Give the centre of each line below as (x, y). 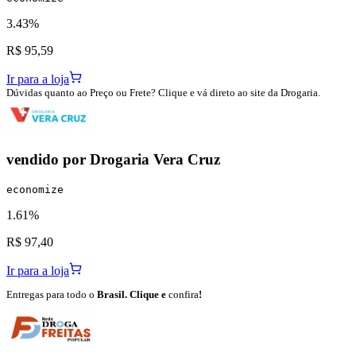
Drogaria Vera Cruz (155, 159)
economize (35, 189)
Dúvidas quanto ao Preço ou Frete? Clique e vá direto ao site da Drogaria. (163, 93)
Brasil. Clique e (132, 294)
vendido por (48, 159)
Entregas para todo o (50, 294)
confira (184, 294)
